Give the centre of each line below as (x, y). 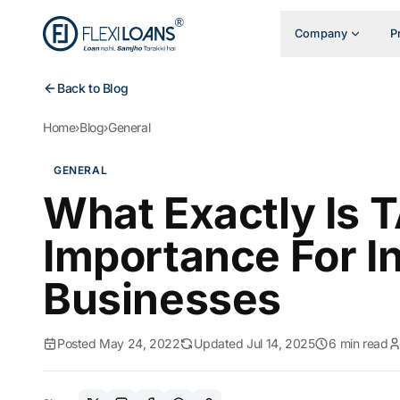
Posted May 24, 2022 (119, 343)
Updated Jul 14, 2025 (254, 343)
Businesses (162, 299)
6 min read (358, 343)
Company (321, 33)
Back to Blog (93, 88)
